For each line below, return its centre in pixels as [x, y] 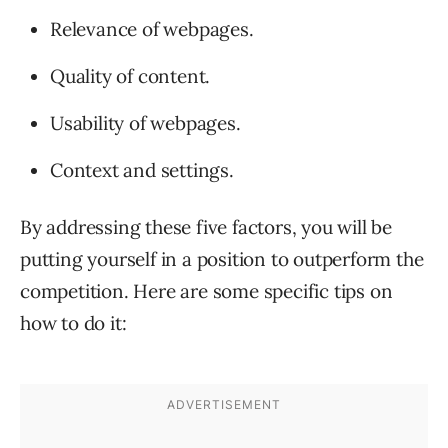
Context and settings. [142, 170]
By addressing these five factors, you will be [206, 227]
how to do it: [73, 323]
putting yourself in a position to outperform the [222, 259]
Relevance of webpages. [152, 29]
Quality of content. [130, 76]
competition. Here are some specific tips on [206, 291]
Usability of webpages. [145, 123]
